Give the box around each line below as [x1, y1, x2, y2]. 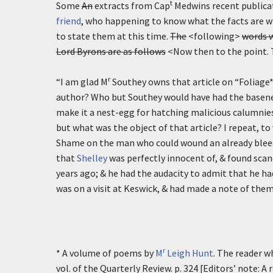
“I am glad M [56, 76, 108, 88]
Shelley [77, 152, 107, 164]
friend [56, 15, 81, 27]
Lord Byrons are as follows [56, 45, 166, 57]
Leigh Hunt [165, 247, 213, 259]
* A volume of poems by [56, 247, 155, 259]
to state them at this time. [56, 30, 170, 42]
